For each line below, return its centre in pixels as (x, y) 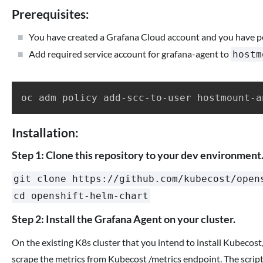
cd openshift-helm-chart (81, 195)
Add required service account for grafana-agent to (130, 54)
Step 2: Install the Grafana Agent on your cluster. (124, 219)
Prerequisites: (50, 14)
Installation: (45, 132)
